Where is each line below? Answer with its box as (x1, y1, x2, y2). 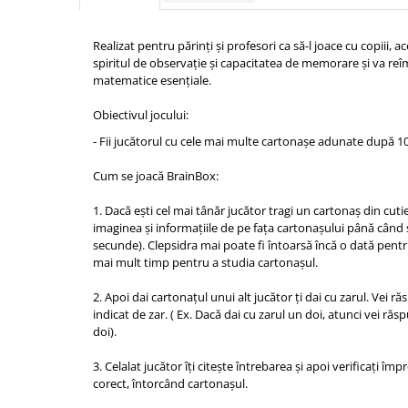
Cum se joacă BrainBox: (93, 168, 219, 184)
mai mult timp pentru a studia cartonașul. (93, 254, 318, 270)
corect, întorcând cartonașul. (93, 375, 248, 392)
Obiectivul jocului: (93, 107, 189, 123)
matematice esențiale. (93, 72, 211, 88)
